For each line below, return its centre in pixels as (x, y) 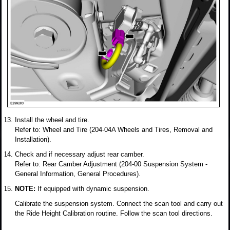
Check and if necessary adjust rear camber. (80, 154)
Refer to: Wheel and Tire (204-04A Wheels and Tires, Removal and (114, 129)
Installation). (33, 139)
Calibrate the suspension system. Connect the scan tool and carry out (119, 203)
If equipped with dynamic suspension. (93, 188)
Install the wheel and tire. (52, 120)
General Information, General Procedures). (78, 174)
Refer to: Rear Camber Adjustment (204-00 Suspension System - (111, 164)
